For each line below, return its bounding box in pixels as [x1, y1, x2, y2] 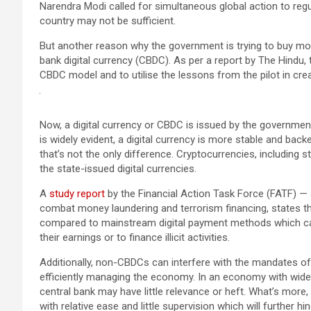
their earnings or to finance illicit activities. [40, 231, 230, 244]
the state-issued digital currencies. [40, 162, 196, 175]
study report [49, 187, 105, 200]
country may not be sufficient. [40, 15, 176, 27]
